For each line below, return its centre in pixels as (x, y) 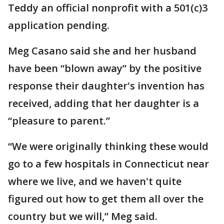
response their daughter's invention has (106, 86)
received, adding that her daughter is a (103, 103)
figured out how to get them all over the (106, 199)
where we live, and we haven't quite (95, 181)
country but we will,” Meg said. (83, 216)
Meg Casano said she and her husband (102, 51)
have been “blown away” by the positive (105, 68)
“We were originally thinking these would (108, 146)
